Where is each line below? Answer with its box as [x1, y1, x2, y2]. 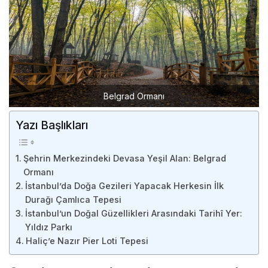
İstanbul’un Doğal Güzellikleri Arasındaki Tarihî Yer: [25, 208, 242, 219]
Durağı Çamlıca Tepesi [25, 194, 121, 205]
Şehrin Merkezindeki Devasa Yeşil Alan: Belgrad [23, 153, 226, 164]
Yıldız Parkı [25, 222, 72, 233]
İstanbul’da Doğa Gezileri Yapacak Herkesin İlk [25, 181, 224, 191]
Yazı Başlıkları [16, 118, 89, 133]
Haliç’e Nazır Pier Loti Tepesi [25, 236, 148, 246]
